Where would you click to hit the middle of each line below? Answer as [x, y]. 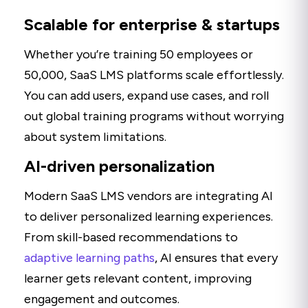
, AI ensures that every [216, 258]
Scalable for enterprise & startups [152, 25]
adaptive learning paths [89, 258]
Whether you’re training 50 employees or [139, 55]
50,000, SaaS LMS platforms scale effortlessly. [154, 75]
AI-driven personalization [119, 166]
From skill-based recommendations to [131, 238]
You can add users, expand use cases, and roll [146, 96]
